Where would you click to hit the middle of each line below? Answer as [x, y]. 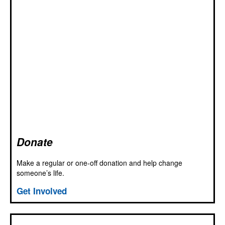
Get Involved [42, 191]
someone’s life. [40, 173]
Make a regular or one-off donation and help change [99, 162]
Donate [35, 141]
